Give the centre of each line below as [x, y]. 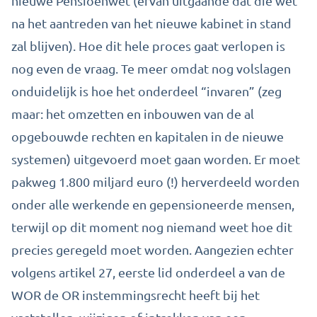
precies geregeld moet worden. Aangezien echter [152, 249]
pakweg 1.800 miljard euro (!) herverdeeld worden [155, 181]
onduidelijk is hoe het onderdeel [106, 91]
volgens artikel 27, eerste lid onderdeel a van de [148, 272]
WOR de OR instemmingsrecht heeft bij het [136, 295]
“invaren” [228, 91]
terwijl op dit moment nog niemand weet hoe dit [152, 227]
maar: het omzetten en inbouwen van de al [133, 114]
